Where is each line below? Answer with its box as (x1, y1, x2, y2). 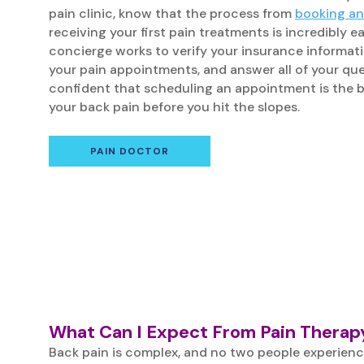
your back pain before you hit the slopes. (49, 97, 300, 115)
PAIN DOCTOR (90, 144, 169, 158)
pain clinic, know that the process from (49, 4, 295, 22)
